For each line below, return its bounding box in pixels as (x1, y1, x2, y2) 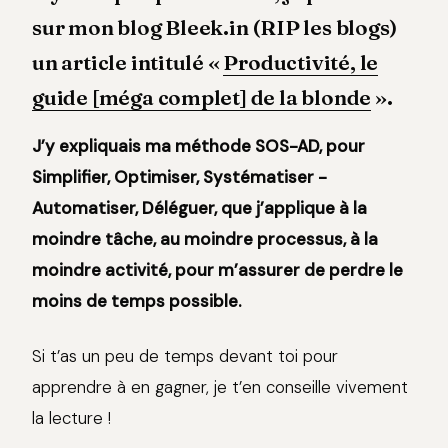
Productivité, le (223, 50, 379, 76)
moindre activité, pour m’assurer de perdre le (32, 259, 403, 282)
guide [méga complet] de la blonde (32, 85, 372, 111)
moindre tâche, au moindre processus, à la (32, 228, 378, 251)
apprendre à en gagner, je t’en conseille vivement (32, 376, 408, 399)
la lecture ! (32, 407, 111, 430)
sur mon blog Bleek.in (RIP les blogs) (32, 15, 397, 41)
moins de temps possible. (32, 290, 241, 313)
